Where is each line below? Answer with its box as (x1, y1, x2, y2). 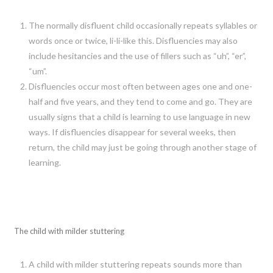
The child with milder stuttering (14, 225, 125, 236)
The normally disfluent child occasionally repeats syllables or (28, 19, 257, 30)
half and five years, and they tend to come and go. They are (28, 96, 252, 107)
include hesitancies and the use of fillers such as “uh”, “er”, (28, 50, 246, 61)
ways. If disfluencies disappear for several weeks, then (28, 126, 236, 137)
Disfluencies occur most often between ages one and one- (28, 80, 252, 91)
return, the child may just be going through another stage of (28, 141, 257, 152)
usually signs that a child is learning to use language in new (28, 111, 250, 122)
